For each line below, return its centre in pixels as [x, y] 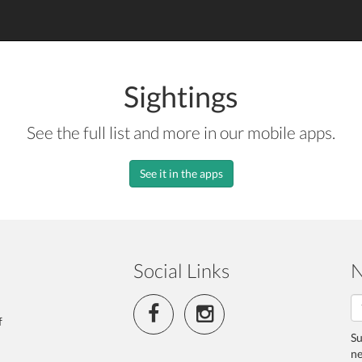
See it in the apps [181, 173]
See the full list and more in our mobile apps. [181, 132]
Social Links [181, 270]
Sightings [181, 96]
